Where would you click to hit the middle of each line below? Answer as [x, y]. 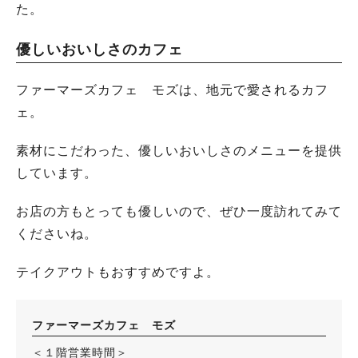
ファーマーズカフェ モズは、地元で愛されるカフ [172, 90]
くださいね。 [57, 234]
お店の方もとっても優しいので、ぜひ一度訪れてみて [179, 211]
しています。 [57, 173]
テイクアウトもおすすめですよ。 [118, 272]
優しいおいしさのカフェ [99, 50]
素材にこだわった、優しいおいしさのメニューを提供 [179, 151]
